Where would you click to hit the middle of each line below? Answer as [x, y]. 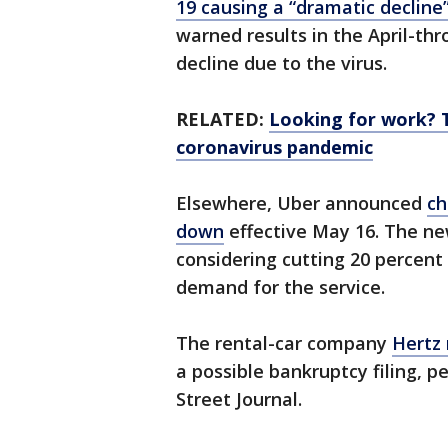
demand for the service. [280, 287]
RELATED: [222, 119]
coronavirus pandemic [274, 147]
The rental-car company [284, 343]
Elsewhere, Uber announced [301, 203]
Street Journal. [239, 399]
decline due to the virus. [281, 63]
